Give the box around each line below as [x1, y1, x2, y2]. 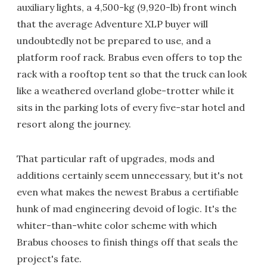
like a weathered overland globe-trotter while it [17, 84, 234, 97]
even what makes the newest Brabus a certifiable [17, 185, 238, 198]
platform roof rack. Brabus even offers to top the [17, 51, 242, 63]
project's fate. [17, 252, 82, 265]
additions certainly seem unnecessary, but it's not [17, 169, 243, 181]
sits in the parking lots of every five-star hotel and [17, 101, 245, 113]
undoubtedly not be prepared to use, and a [17, 34, 211, 46]
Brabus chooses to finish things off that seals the [17, 235, 238, 248]
